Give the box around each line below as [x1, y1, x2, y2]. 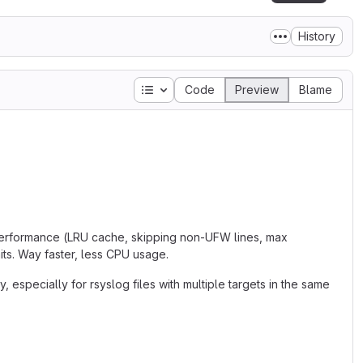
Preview [235, 83, 279, 96]
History [298, 29, 335, 43]
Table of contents [153, 82, 249, 96]
